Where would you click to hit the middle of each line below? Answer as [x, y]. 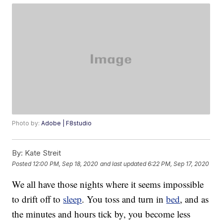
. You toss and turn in [124, 199]
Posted [23, 164]
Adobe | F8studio [67, 123]
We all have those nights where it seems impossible [108, 184]
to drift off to [38, 199]
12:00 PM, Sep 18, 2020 [66, 164]
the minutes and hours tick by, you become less [101, 214]
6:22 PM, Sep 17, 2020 [179, 164]
